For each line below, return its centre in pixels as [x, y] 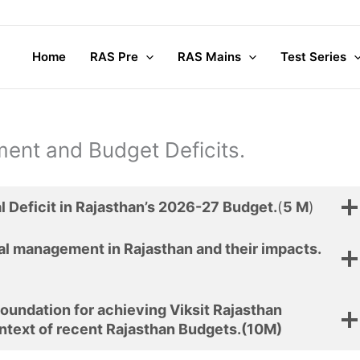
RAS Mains [209, 56]
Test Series [313, 56]
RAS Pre [114, 56]
